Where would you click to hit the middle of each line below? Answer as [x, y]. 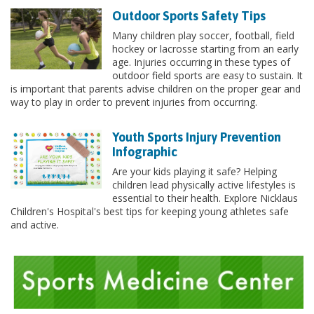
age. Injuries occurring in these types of [201, 62]
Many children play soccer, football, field [203, 35]
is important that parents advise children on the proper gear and [156, 89]
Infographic [145, 152]
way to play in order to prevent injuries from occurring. [134, 102]
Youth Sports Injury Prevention [197, 137]
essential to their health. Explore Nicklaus [205, 198]
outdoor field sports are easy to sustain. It [207, 75]
